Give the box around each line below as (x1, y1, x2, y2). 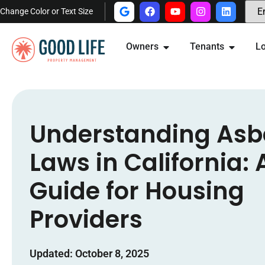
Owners (126, 41, 159, 52)
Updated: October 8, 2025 (30, 247, 149, 260)
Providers (30, 202, 143, 236)
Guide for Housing (30, 174, 244, 208)
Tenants (190, 41, 225, 52)
